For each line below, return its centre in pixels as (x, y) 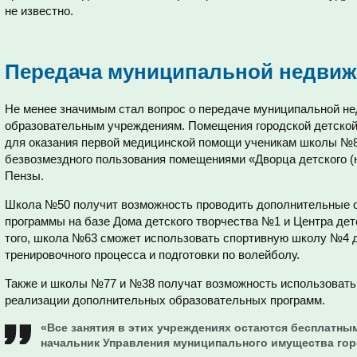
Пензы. (24, 176)
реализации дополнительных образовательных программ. (165, 300)
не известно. (39, 11)
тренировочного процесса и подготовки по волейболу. (152, 255)
